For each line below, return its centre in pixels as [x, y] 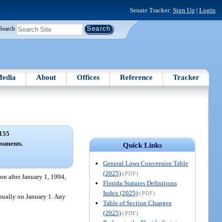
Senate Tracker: [151, 10]
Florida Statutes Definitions [140, 183]
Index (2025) [120, 193]
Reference [137, 77]
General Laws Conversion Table [145, 163]
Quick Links [142, 145]
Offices [88, 77]
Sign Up [184, 10]
